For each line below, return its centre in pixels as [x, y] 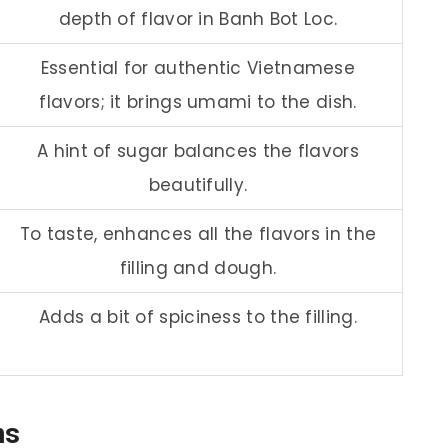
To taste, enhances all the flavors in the [198, 233]
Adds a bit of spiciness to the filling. [198, 316]
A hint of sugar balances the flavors [198, 150]
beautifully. [198, 184]
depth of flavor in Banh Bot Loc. [198, 18]
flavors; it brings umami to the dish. [198, 101]
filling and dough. [198, 267]
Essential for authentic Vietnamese [198, 67]
